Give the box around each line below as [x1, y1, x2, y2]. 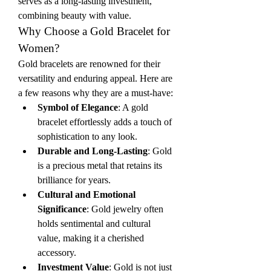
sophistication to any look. [38, 131, 137, 142]
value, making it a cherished [38, 233, 144, 243]
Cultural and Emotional [38, 189, 135, 200]
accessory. [38, 247, 76, 258]
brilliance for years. [38, 175, 111, 185]
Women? [18, 42, 59, 54]
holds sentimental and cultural [38, 218, 151, 229]
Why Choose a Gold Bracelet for [18, 25, 170, 38]
